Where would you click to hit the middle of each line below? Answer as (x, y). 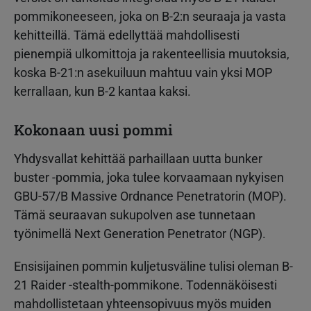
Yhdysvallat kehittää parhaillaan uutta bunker (138, 158)
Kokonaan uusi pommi (93, 129)
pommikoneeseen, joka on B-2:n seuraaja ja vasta (150, 16)
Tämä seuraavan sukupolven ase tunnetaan (135, 215)
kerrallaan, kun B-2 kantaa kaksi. (102, 91)
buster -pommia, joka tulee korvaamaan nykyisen (149, 177)
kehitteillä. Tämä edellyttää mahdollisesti (127, 35)
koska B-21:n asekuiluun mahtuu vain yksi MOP (143, 72)
